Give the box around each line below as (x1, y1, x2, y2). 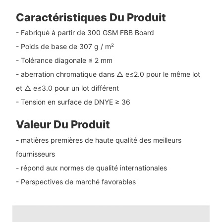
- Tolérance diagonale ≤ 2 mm (15, 56, 112, 65)
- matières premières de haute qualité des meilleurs (15, 135, 181, 144)
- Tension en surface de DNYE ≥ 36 (15, 98, 130, 107)
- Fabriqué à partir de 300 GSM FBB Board (15, 28, 154, 37)
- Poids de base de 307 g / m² (15, 42, 114, 51)
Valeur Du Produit (15, 118, 110, 131)
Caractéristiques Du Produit (15, 11, 166, 24)
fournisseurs (15, 149, 55, 158)
